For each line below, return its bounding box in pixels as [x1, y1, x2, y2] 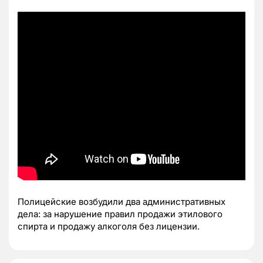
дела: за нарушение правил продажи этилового [18, 208, 222, 220]
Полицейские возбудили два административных [18, 195, 225, 207]
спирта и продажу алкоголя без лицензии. [18, 220, 200, 232]
